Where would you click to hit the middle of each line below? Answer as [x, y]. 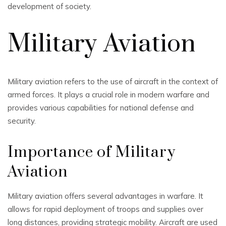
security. [22, 121]
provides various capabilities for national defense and [101, 108]
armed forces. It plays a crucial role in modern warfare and [108, 95]
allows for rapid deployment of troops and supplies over [105, 209]
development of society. [49, 6]
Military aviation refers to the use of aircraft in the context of [113, 81]
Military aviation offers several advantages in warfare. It [105, 196]
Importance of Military [92, 152]
